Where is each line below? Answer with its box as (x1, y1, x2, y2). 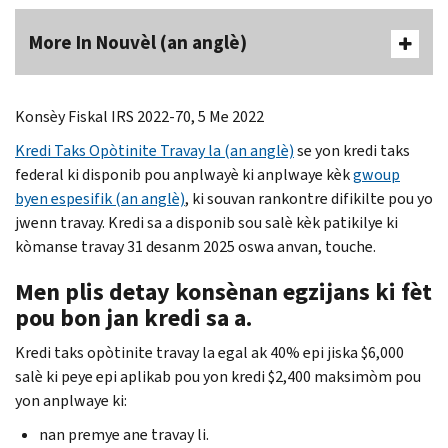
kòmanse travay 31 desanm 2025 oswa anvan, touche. (15, 235, 376, 257)
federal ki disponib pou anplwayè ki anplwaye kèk (15, 163, 353, 185)
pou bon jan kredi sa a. (15, 301, 252, 334)
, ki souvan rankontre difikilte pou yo (185, 187, 433, 209)
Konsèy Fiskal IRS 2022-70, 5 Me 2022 (15, 105, 264, 127)
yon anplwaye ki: (15, 389, 127, 411)
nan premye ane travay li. (39, 423, 209, 445)
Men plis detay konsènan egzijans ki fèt (15, 275, 432, 308)
